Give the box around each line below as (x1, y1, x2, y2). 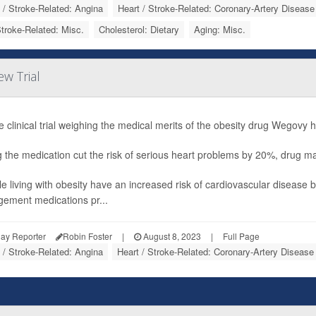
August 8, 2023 (141, 230, 201, 242)
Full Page (223, 230, 260, 242)
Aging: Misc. (193, 23, 245, 36)
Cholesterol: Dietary (98, 23, 179, 36)
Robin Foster (63, 230, 112, 242)
